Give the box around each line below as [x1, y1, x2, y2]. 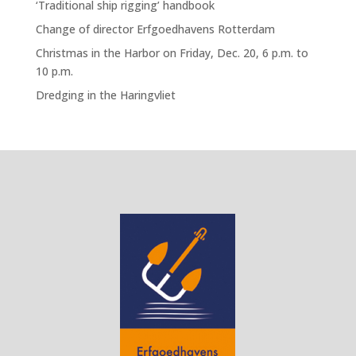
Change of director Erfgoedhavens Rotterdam [35, 21, 275, 37]
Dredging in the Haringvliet [35, 87, 176, 103]
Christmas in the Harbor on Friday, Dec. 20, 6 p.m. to [35, 44, 308, 60]
